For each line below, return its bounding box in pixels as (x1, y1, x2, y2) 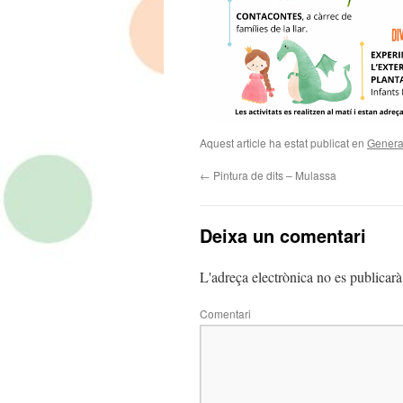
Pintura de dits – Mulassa (210, 167, 336, 183)
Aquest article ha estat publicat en (200, 135, 367, 150)
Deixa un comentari (200, 222, 366, 248)
